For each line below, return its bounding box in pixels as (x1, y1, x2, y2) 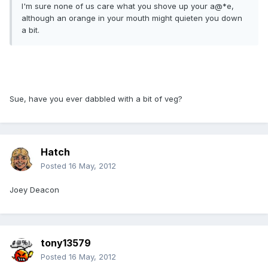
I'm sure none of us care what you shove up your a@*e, (22, 1, 234, 11)
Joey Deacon (10, 185, 59, 195)
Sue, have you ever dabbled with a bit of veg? (10, 94, 182, 104)
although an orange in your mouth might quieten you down (22, 13, 242, 23)
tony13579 (41, 237, 91, 249)
